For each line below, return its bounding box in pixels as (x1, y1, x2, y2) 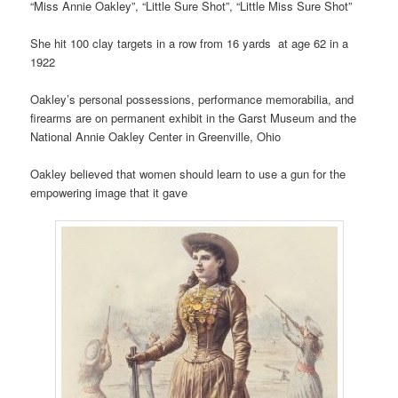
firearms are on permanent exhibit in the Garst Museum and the (30, 109, 357, 127)
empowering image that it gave (30, 184, 188, 202)
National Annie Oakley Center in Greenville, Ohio (30, 128, 282, 146)
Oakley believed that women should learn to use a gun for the (30, 165, 346, 183)
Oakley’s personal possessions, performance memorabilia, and (30, 91, 354, 108)
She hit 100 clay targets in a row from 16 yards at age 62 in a (30, 35, 349, 52)
